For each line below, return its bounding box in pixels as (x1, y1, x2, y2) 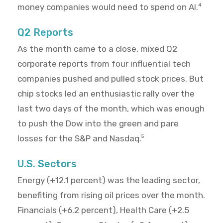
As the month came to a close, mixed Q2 (17, 44, 177, 54)
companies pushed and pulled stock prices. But (17, 74, 204, 84)
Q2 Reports (17, 26, 73, 39)
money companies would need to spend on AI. (17, 2, 198, 12)
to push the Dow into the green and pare (17, 118, 179, 129)
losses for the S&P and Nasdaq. (17, 133, 141, 144)
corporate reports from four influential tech (17, 59, 191, 69)
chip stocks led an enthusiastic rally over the (17, 89, 195, 99)
